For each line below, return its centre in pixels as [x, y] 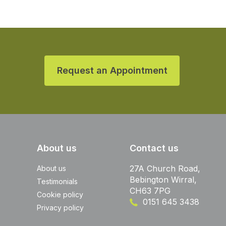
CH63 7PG [150, 190]
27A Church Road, [165, 168]
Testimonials [58, 181]
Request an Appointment [112, 70]
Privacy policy [61, 207]
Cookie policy [60, 194]
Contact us [154, 148]
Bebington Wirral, [163, 179]
